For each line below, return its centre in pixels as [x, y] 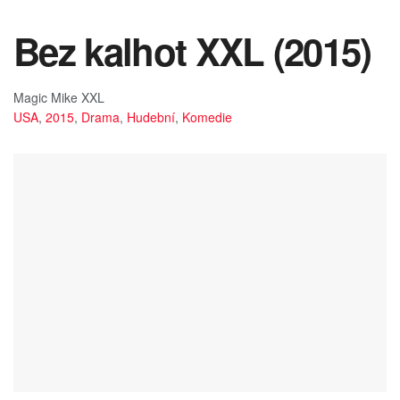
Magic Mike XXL [59, 97]
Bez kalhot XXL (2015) [192, 51]
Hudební [151, 117]
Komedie [207, 117]
